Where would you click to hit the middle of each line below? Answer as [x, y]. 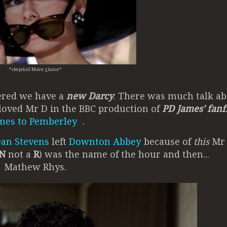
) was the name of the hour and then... [125, 155]
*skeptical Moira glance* [35, 69]
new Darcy [90, 96]
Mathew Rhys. [35, 167]
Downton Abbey [105, 142]
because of [167, 142]
